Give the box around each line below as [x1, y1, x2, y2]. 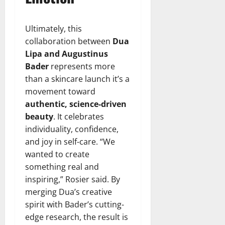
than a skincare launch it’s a [25, 73, 130, 84]
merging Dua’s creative [25, 186, 112, 197]
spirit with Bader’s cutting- [25, 198, 124, 210]
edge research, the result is [25, 211, 128, 222]
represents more [49, 60, 115, 72]
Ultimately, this [25, 23, 82, 34]
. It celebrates [53, 110, 104, 122]
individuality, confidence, [25, 123, 119, 135]
